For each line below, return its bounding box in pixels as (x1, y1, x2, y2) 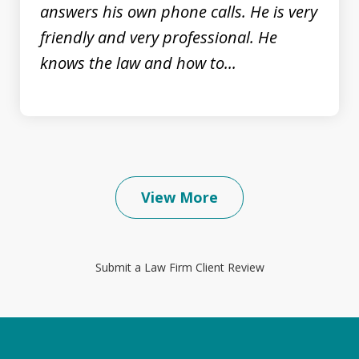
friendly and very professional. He (40, 26, 277, 48)
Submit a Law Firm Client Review (95, 259, 264, 275)
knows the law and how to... (40, 51, 236, 74)
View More (141, 187, 218, 207)
